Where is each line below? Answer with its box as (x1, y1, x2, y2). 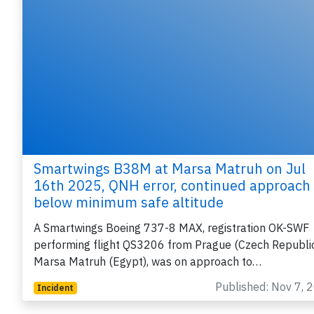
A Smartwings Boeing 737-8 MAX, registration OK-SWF (34, 221, 309, 235)
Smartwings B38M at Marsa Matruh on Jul (34, 159, 306, 179)
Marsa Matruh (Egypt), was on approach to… (34, 254, 261, 269)
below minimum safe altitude (34, 193, 224, 212)
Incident (36, 282, 74, 294)
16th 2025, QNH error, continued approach (34, 176, 310, 196)
